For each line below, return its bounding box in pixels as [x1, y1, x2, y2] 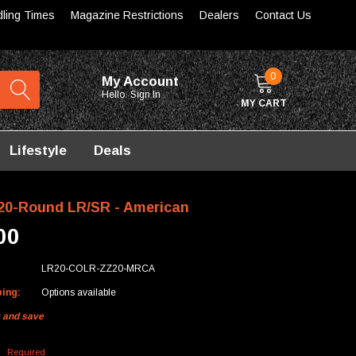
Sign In [130, 89, 164, 101]
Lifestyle [9, 142, 67, 158]
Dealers [199, 9, 239, 21]
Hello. [102, 89, 128, 101]
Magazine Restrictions [71, 9, 184, 21]
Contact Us [255, 9, 311, 21]
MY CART [240, 97, 287, 109]
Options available [41, 286, 117, 298]
